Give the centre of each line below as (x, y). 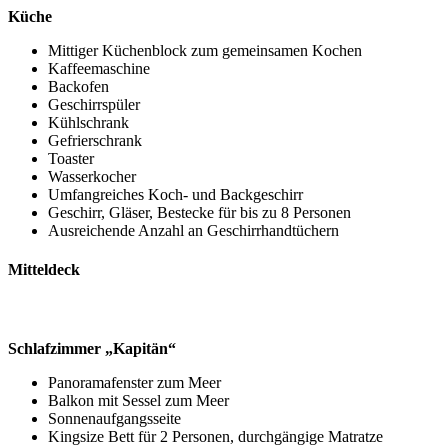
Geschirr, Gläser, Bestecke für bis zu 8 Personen (199, 212)
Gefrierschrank (95, 140)
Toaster (71, 158)
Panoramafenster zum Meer (134, 382)
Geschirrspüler (94, 104)
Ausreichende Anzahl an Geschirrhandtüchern (193, 230)
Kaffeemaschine (99, 68)
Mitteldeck (44, 270)
